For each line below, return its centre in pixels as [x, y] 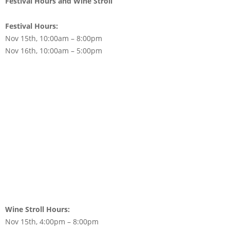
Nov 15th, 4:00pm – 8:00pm [52, 222]
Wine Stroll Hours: [37, 209]
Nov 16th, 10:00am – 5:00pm [54, 51]
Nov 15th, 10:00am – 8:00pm [54, 38]
